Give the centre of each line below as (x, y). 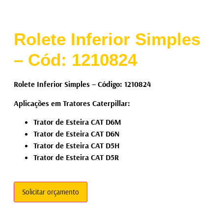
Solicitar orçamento (50, 192)
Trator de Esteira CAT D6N (76, 133)
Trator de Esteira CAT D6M (77, 122)
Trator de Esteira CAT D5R (76, 157)
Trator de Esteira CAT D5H (76, 145)
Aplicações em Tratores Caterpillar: (72, 103)
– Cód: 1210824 (75, 60)
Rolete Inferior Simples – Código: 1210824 (82, 84)
